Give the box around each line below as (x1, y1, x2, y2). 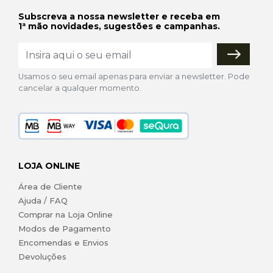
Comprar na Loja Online (18, 210, 113, 220)
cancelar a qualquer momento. (18, 83, 141, 93)
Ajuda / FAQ (18, 196, 68, 206)
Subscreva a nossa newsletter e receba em (18, 10, 220, 22)
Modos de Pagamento (18, 224, 111, 234)
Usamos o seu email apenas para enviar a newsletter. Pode (18, 71, 250, 81)
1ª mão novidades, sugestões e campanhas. (18, 20, 220, 32)
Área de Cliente (18, 182, 82, 192)
